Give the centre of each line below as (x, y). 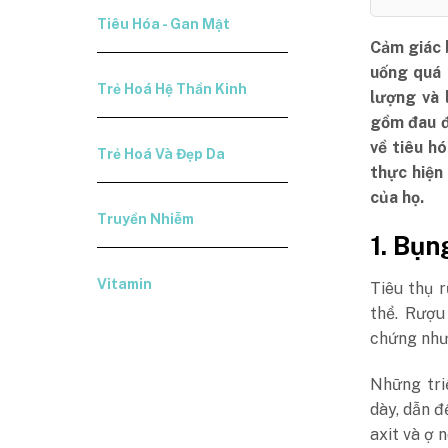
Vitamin (125, 284)
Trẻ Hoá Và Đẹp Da (161, 154)
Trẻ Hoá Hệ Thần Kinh (172, 89)
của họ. (396, 197)
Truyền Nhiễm (146, 219)
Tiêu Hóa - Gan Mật (164, 24)
